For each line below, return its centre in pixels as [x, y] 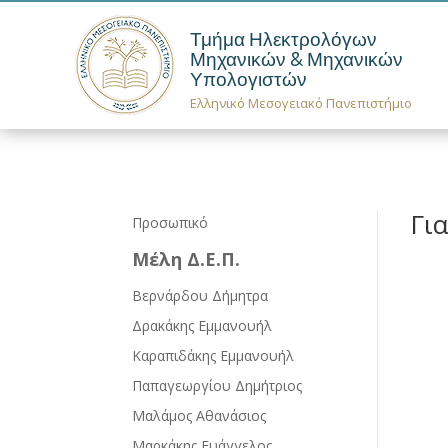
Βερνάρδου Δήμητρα [200, 295]
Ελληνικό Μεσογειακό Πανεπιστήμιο [301, 103]
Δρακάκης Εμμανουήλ [202, 325]
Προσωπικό [170, 222]
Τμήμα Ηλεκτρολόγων [284, 40]
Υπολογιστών [249, 80]
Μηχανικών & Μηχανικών [297, 60]
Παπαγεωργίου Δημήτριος [217, 385]
